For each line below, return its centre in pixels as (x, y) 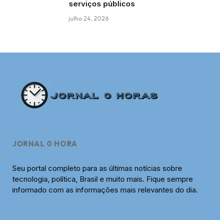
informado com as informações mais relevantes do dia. (105, 190)
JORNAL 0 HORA (45, 144)
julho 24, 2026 (89, 18)
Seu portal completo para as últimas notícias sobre (97, 168)
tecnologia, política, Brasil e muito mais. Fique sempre (103, 179)
